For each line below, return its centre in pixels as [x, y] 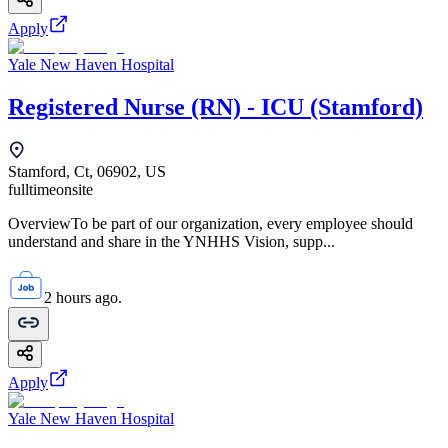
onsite [74, 190]
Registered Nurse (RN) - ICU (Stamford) [215, 107]
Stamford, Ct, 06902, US [87, 172]
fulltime [32, 190]
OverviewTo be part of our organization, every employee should [210, 224]
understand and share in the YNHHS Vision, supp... [171, 242]
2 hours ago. [83, 298]
